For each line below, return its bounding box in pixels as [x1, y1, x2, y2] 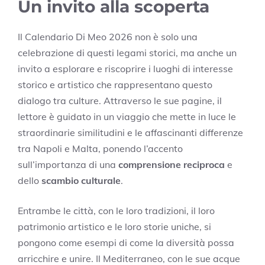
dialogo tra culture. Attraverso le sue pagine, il [18, 94, 222, 106]
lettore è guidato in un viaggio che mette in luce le [18, 110, 236, 122]
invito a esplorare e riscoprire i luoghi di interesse [18, 62, 233, 75]
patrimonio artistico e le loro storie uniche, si [18, 220, 211, 232]
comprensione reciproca [118, 158, 225, 170]
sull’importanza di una [18, 158, 118, 170]
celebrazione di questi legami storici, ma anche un [18, 46, 237, 59]
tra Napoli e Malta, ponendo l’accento [18, 142, 183, 154]
